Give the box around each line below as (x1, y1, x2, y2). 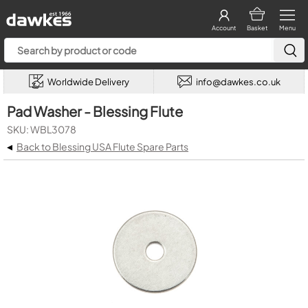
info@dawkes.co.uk (196, 76, 280, 87)
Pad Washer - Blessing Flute (7, 102, 183, 120)
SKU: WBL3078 (7, 123, 76, 135)
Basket (246, 24, 267, 32)
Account (212, 24, 236, 32)
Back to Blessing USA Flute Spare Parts (16, 140, 188, 153)
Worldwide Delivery (47, 76, 129, 87)
